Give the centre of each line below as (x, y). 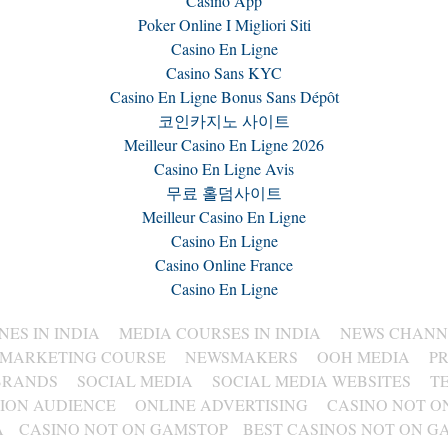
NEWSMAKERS (241, 356)
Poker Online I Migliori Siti (224, 24)
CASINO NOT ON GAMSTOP (123, 428)
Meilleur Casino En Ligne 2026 (224, 144)
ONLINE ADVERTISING (221, 404)
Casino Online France (224, 264)
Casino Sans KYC (224, 72)
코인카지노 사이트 (224, 120)
